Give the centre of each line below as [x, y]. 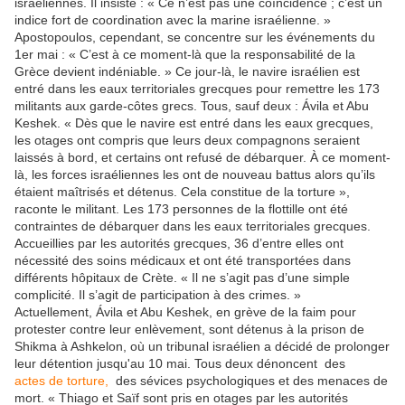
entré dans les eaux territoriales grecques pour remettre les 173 [197, 89]
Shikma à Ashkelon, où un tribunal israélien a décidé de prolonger [202, 347]
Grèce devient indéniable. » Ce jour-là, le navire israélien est [187, 72]
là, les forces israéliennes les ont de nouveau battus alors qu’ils [195, 175]
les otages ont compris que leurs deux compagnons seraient [187, 141]
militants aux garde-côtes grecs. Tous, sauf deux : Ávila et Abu [192, 106]
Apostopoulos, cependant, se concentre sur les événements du [195, 38]
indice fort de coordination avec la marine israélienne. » [173, 20]
